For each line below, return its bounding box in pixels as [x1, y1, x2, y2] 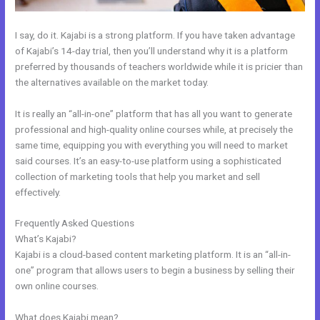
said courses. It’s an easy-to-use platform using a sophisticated [15, 154, 282, 166]
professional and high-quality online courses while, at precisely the [15, 123, 294, 135]
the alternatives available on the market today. [15, 76, 209, 88]
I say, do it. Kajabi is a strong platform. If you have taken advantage [15, 29, 296, 41]
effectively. [15, 186, 61, 198]
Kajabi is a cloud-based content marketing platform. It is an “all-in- [15, 249, 291, 261]
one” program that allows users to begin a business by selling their [15, 264, 296, 276]
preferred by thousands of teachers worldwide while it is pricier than [15, 60, 304, 72]
